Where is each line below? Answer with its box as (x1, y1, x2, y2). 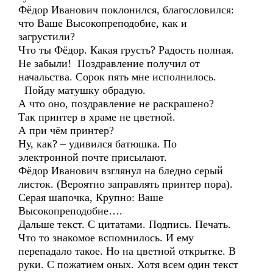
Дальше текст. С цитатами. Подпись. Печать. (18, 218, 231, 230)
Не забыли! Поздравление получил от (18, 57, 200, 69)
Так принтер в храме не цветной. (18, 111, 175, 123)
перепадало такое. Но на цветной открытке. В (18, 245, 236, 257)
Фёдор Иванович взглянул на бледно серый (18, 165, 223, 177)
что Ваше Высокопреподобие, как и (18, 17, 187, 29)
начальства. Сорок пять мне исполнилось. (18, 71, 216, 83)
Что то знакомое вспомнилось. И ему (18, 232, 194, 244)
